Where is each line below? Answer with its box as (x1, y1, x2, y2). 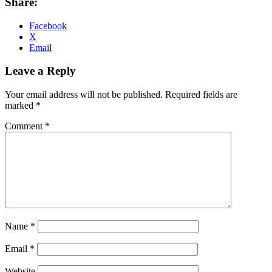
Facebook (29, 20, 67, 31)
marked (5, 100, 36, 111)
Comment (5, 121, 45, 132)
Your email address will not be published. (5, 89, 163, 100)
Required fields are (165, 89, 237, 100)
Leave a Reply (5, 64, 76, 78)
